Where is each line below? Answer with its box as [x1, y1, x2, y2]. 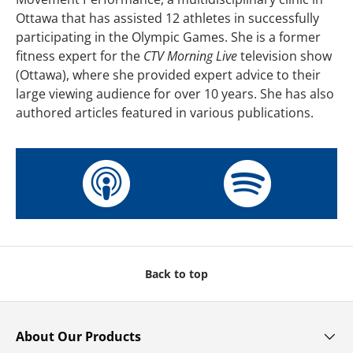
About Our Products [16, 327, 141, 345]
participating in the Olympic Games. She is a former [16, 28, 321, 46]
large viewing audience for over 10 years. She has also [16, 84, 334, 102]
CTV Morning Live [143, 46, 237, 65]
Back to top [145, 266, 208, 281]
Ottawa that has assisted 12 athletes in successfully [16, 9, 319, 27]
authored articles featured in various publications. [16, 103, 314, 121]
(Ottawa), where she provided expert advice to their [16, 65, 321, 84]
